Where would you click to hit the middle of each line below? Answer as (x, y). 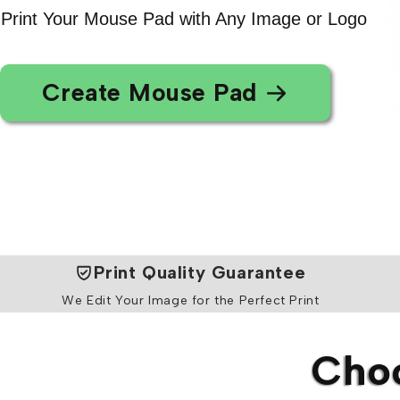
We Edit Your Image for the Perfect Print (191, 300)
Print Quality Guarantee (200, 272)
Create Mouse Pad (149, 92)
